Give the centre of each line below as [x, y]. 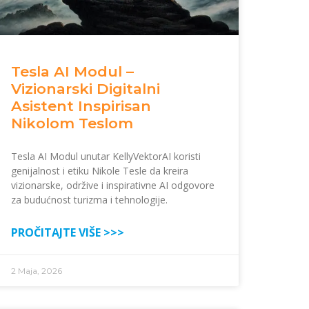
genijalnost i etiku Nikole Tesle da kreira [100, 171]
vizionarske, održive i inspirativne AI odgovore [113, 186]
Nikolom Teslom [72, 123]
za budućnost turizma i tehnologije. [89, 200]
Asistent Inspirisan [81, 106]
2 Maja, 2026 [37, 271]
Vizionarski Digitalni [86, 89]
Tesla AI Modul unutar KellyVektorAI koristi [106, 157]
